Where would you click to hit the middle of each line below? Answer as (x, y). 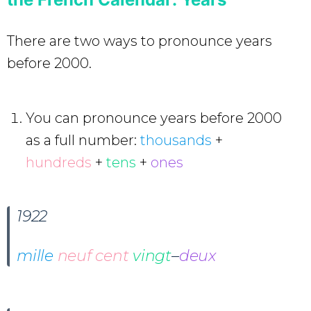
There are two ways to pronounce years (140, 41)
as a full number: (83, 140)
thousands (176, 140)
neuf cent (95, 255)
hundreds (60, 162)
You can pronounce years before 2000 (154, 118)
